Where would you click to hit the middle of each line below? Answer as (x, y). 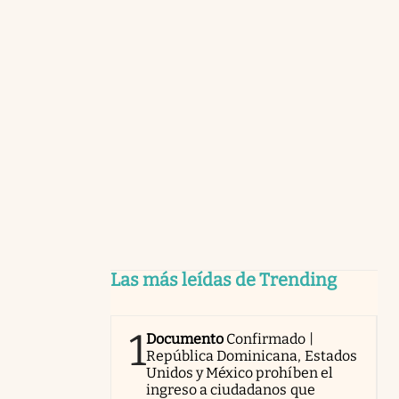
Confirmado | (270, 339)
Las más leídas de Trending (224, 280)
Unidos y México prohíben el (240, 373)
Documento (185, 339)
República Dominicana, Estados (252, 356)
